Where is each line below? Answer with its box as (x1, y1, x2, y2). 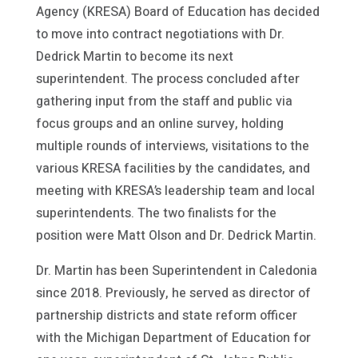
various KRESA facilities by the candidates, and (35, 158, 310, 178)
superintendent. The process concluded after (35, 69, 300, 89)
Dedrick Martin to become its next (35, 46, 233, 66)
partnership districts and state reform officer (35, 305, 297, 325)
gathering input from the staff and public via (35, 91, 292, 111)
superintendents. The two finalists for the (35, 203, 276, 223)
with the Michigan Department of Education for (35, 328, 311, 348)
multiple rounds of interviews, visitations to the (35, 136, 309, 156)
